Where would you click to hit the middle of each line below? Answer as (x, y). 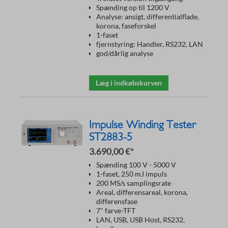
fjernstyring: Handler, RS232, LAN (150, 44)
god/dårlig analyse (125, 53)
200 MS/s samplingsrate (134, 183)
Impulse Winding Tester (142, 125)
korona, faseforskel (126, 26)
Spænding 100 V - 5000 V (136, 165)
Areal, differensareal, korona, (142, 192)
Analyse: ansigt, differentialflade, (148, 17)
